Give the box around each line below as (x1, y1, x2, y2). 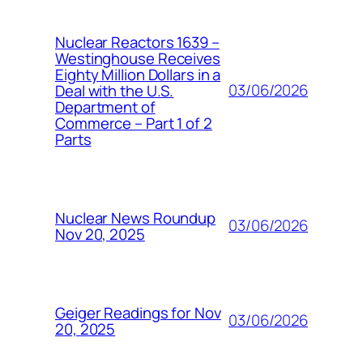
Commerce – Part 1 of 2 (55, 112, 212, 134)
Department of (55, 96, 156, 117)
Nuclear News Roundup (55, 207, 216, 228)
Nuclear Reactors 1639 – (55, 31, 220, 53)
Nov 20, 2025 (55, 223, 145, 245)
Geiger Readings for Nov (55, 301, 221, 323)
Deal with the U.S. (55, 79, 174, 101)
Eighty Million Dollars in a (55, 63, 221, 85)
